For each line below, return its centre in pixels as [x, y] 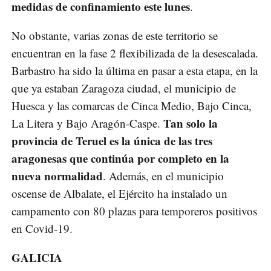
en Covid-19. [42, 229]
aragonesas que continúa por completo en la [120, 158]
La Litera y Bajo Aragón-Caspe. [87, 123]
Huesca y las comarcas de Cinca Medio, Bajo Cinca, [132, 106]
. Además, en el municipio [163, 176]
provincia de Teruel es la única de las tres [112, 141]
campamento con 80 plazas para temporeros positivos [134, 211]
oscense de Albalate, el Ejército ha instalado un [119, 194]
